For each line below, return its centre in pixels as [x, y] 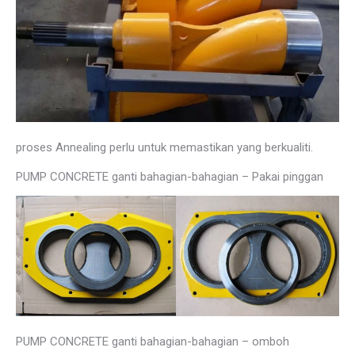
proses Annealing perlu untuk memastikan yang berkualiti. [164, 148]
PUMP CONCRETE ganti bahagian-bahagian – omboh [153, 341]
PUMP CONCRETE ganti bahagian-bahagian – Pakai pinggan [170, 177]
